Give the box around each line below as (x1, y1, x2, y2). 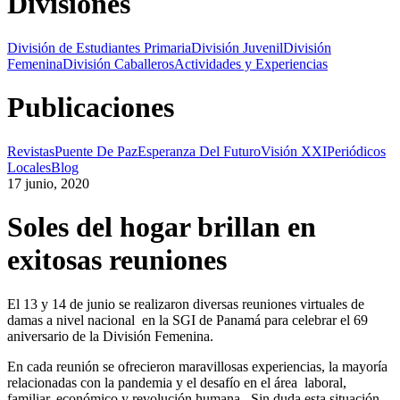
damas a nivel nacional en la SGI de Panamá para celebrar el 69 (7, 312, 368, 328)
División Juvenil (191, 39, 283, 55)
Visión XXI (261, 143, 327, 159)
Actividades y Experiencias (174, 55, 328, 71)
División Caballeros (62, 55, 174, 71)
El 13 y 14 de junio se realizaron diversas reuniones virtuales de (7, 296, 364, 312)
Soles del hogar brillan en (7, 211, 316, 244)
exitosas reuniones (7, 244, 227, 277)
